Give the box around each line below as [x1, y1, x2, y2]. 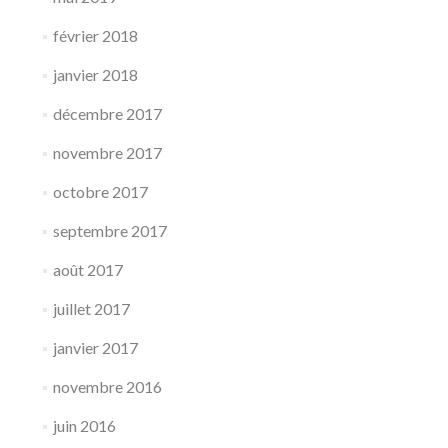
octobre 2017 [52, 182, 148, 201]
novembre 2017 [52, 143, 162, 162]
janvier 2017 [52, 338, 138, 357]
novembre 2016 [52, 377, 162, 396]
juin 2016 [52, 416, 116, 435]
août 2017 [52, 260, 123, 279]
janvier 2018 [52, 65, 138, 84]
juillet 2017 [52, 299, 130, 318]
